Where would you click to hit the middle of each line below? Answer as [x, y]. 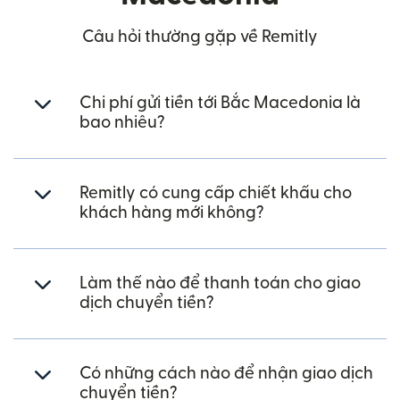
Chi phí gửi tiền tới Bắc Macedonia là [220, 104]
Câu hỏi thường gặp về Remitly [200, 37]
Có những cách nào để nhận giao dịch [226, 374]
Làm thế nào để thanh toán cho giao [220, 284]
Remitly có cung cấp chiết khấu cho [216, 194]
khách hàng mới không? [172, 213]
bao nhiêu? [122, 123]
